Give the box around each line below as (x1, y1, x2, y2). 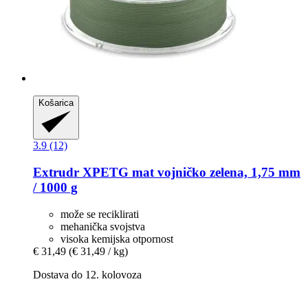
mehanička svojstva (60, 220, 145, 232)
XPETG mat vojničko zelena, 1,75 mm (79, 164, 300, 179)
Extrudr (33, 164, 79, 179)
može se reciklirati (60, 208, 139, 220)
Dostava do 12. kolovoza (33, 268, 142, 280)
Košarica (38, 98, 74, 109)
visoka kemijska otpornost (60, 232, 173, 245)
